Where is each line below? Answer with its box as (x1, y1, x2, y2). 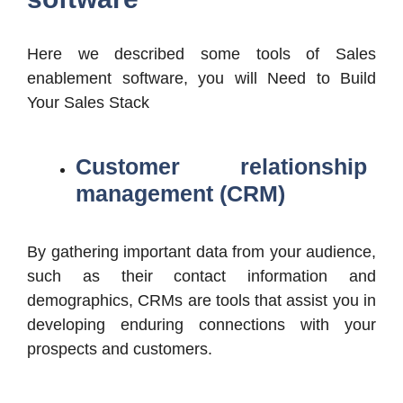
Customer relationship (76, 153, 367, 179)
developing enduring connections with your (27, 315, 376, 334)
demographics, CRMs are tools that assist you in (27, 291, 376, 309)
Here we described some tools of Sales (27, 44, 376, 63)
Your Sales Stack (27, 93, 149, 112)
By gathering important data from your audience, (27, 242, 376, 261)
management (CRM (76, 180, 278, 206)
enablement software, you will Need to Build (27, 68, 376, 87)
